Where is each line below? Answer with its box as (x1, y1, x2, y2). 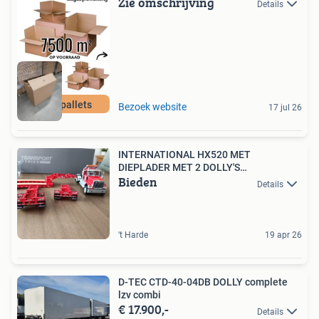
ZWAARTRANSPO (118, 174, 197, 187)
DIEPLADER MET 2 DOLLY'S (118, 162, 240, 174)
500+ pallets (35, 99, 92, 111)
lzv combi (118, 289, 161, 301)
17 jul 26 (268, 103, 302, 113)
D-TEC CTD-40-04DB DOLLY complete (118, 276, 288, 288)
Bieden (118, 172, 157, 192)
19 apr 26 (265, 230, 302, 241)
